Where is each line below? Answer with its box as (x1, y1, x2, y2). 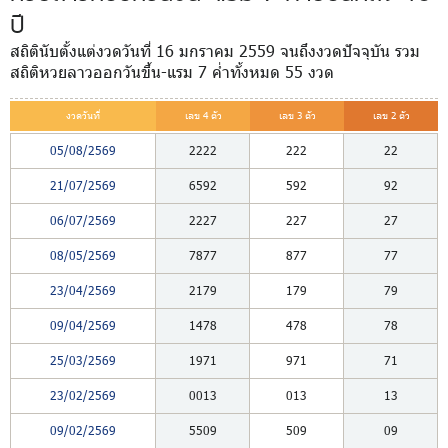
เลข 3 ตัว (278, 109, 316, 121)
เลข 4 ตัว (184, 109, 222, 121)
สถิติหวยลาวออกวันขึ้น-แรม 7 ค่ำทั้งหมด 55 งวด (10, 61, 334, 82)
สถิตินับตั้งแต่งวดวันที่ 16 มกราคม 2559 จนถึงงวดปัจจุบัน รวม (10, 40, 420, 61)
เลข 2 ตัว (372, 109, 410, 121)
